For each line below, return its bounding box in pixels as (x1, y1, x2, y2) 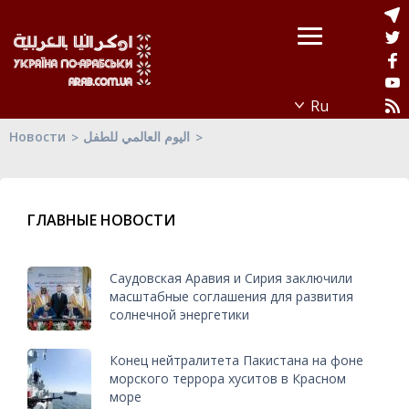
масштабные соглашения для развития (110, 287, 353, 305)
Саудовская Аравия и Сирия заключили (110, 268, 352, 287)
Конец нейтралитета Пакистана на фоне (110, 351, 363, 369)
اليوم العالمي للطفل (83, 128, 190, 145)
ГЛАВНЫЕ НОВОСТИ (27, 210, 175, 230)
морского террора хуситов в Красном (110, 369, 346, 387)
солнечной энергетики (110, 305, 249, 323)
